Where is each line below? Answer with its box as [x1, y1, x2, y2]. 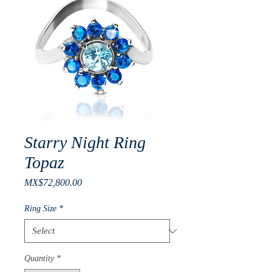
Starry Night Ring [24, 133, 146, 152]
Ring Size [24, 204, 56, 213]
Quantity [24, 254, 54, 263]
